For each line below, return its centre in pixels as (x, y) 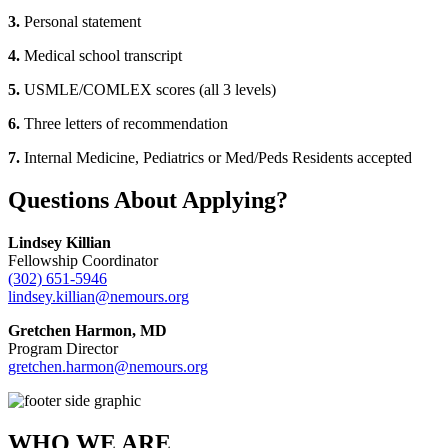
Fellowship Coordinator (83, 261)
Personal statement (82, 22)
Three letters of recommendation (126, 124)
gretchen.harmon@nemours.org (108, 367)
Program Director (63, 349)
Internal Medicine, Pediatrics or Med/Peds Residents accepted (218, 158)
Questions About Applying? (148, 200)
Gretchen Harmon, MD (87, 331)
